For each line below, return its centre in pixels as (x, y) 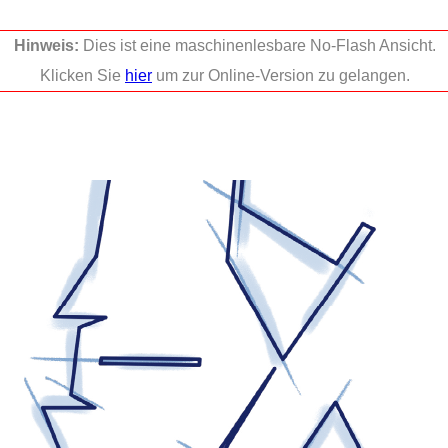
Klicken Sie (82, 75)
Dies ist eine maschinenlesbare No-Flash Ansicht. (259, 45)
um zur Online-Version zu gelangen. (281, 75)
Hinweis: (48, 45)
